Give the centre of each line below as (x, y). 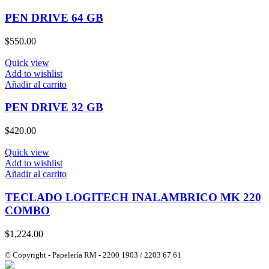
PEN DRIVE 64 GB (54, 18)
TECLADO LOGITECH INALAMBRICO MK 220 (133, 197)
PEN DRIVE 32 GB (54, 107)
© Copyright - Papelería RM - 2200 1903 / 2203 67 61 (93, 255)
